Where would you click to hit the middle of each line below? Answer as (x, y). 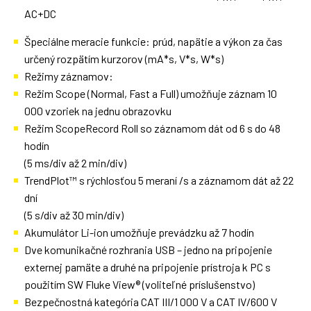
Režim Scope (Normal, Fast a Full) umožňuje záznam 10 (151, 93)
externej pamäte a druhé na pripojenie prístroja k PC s (148, 267)
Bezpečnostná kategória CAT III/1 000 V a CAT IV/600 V (151, 301)
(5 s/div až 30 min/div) (74, 215)
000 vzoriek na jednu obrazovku (98, 110)
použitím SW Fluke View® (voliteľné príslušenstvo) (140, 284)
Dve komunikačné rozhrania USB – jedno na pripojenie (148, 249)
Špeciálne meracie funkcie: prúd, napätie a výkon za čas (153, 41)
